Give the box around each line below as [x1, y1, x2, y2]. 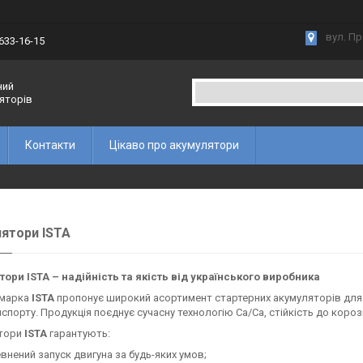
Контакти [25, 139, 75, 152]
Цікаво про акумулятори [109, 139, 239, 152]
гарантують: [47, 327, 110, 340]
